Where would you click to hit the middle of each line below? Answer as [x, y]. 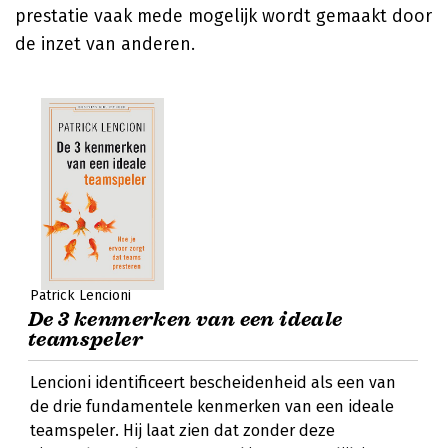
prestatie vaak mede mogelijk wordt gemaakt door [223, 16]
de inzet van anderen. [105, 44]
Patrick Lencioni [80, 295]
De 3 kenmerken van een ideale [185, 319]
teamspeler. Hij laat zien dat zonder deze [182, 430]
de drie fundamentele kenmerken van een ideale [212, 406]
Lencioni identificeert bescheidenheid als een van [213, 382]
